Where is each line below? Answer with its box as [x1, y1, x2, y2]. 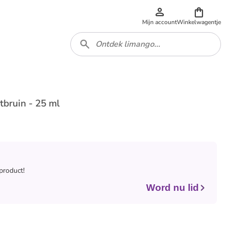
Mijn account [142, 18, 177, 26]
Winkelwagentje [177, 18, 221, 26]
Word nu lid [146, 182, 199, 193]
